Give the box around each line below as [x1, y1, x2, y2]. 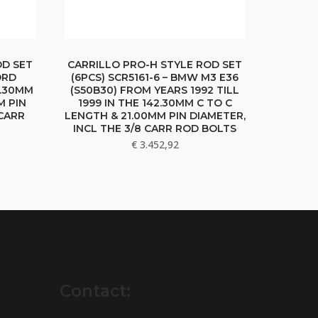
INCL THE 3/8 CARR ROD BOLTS [73, 122, 237, 136]
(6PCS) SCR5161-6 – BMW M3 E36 [71, 71, 239, 84]
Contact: [59, 281, 131, 302]
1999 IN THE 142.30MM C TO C [77, 97, 232, 110]
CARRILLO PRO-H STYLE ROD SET [67, 58, 243, 72]
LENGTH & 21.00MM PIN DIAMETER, [64, 109, 246, 123]
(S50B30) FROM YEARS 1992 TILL [70, 84, 240, 97]
